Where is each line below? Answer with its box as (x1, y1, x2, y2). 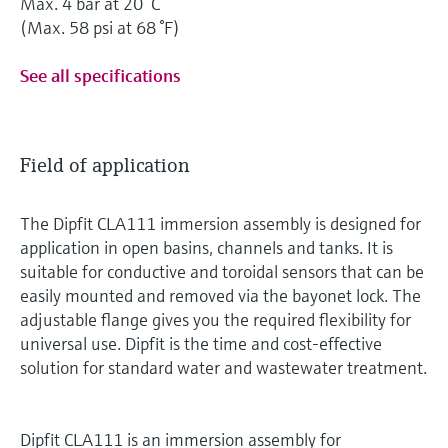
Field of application (20, 152, 190, 178)
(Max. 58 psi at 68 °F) (20, 15, 180, 39)
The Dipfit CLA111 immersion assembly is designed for (20, 211, 421, 235)
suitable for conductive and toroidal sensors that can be (20, 259, 424, 283)
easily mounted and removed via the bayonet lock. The (20, 283, 421, 307)
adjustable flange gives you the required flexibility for (20, 307, 411, 331)
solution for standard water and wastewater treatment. (20, 355, 427, 379)
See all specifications (20, 63, 181, 87)
